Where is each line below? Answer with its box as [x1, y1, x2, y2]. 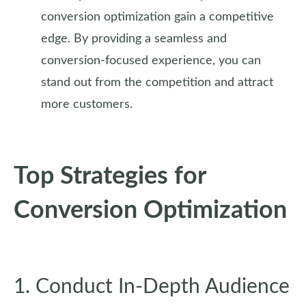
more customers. [41, 98, 133, 111]
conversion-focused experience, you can [41, 55, 261, 67]
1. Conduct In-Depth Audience [14, 277, 290, 297]
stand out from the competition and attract [41, 76, 273, 89]
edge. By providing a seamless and [41, 33, 227, 45]
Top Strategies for [14, 164, 206, 189]
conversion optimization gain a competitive [41, 11, 274, 23]
